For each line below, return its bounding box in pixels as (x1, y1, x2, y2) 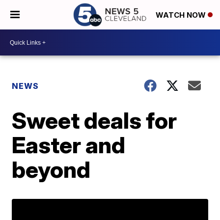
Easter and (12, 131, 126, 159)
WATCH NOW (156, 10, 208, 20)
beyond (12, 156, 91, 183)
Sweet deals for (12, 107, 177, 134)
